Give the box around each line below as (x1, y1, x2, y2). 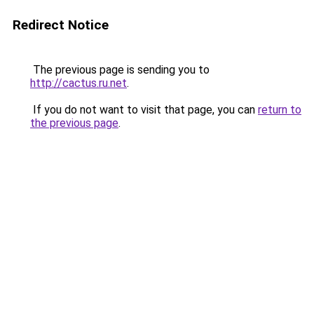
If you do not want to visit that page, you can (30, 103, 258, 116)
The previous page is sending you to (30, 63, 210, 76)
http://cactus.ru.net (30, 76, 127, 90)
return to (258, 103, 301, 116)
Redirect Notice (13, 17, 109, 33)
